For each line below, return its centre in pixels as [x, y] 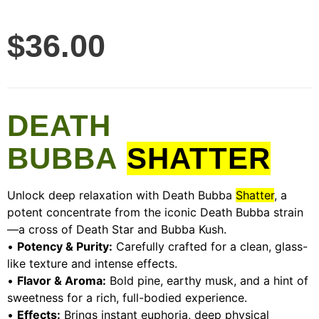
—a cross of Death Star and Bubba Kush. [117, 230]
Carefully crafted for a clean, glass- [210, 247]
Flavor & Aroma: [62, 281]
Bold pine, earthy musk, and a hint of [207, 281]
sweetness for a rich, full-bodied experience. [127, 298]
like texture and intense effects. [92, 264]
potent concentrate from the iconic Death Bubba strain [155, 213]
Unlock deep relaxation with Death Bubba [121, 195]
